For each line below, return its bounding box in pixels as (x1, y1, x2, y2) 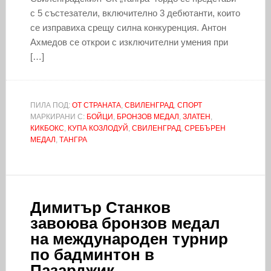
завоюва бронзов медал (30, 214, 220, 232)
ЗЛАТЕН (182, 112, 211, 121)
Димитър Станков (30, 198, 171, 217)
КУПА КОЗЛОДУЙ (67, 123, 128, 132)
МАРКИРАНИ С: (30, 112, 87, 121)
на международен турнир (30, 229, 228, 248)
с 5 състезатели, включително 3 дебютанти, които (30, 7, 240, 18)
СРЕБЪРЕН (184, 123, 226, 132)
